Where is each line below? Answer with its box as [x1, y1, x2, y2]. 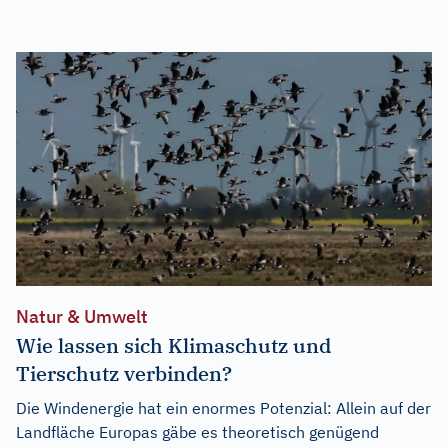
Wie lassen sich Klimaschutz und [16, 331, 331, 359]
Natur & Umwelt [16, 304, 148, 328]
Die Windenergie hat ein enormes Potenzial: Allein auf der [16, 397, 431, 418]
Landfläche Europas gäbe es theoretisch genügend [16, 421, 379, 442]
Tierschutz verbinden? [16, 359, 232, 387]
